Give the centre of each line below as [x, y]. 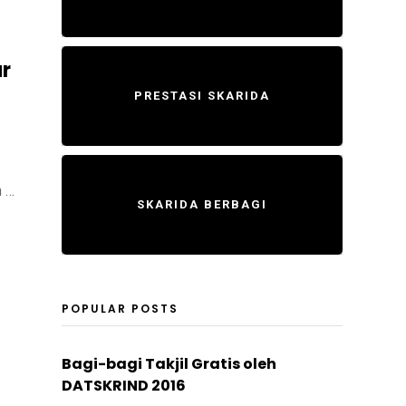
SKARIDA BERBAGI [202, 204]
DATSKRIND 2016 [123, 386]
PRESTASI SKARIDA [202, 96]
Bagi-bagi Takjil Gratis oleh [169, 364]
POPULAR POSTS [120, 309]
